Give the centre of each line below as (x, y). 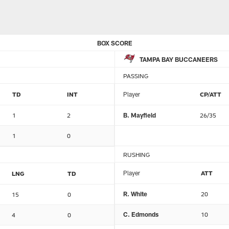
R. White (135, 194)
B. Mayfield (140, 115)
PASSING (136, 75)
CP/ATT (211, 94)
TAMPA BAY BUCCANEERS (179, 59)
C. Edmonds (141, 214)
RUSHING (136, 154)
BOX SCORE (114, 43)
